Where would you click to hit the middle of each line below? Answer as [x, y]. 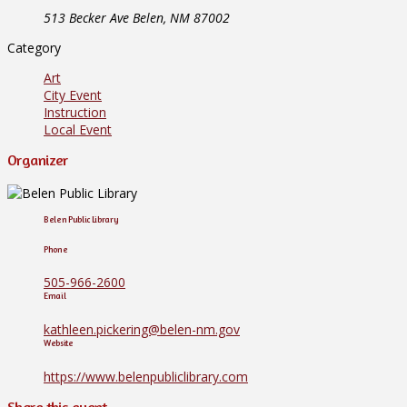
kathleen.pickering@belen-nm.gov [142, 330]
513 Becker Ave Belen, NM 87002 [137, 18]
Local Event [78, 130]
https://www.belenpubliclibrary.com [146, 377]
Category [34, 48]
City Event [73, 95]
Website [59, 343]
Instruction [75, 113]
